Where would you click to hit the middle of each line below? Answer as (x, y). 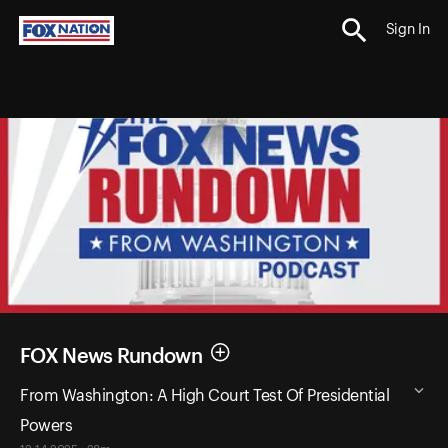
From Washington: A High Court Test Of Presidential (204, 395)
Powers (46, 425)
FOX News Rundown (111, 356)
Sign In (407, 30)
